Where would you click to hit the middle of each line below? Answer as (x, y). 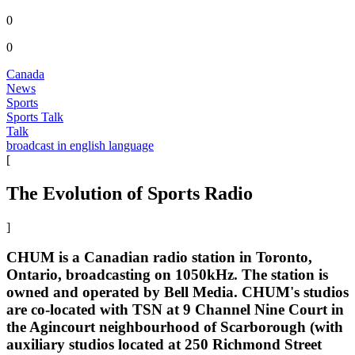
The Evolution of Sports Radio (130, 193)
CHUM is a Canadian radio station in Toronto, (159, 258)
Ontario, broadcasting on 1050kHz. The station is (167, 275)
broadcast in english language (80, 145)
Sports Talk (35, 116)
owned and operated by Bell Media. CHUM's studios (177, 292)
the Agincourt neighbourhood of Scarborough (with (175, 327)
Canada (25, 74)
